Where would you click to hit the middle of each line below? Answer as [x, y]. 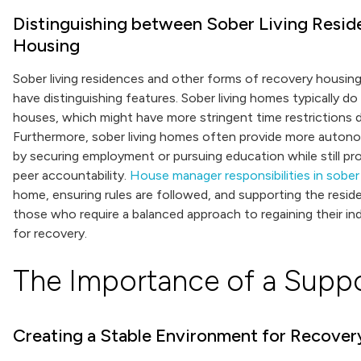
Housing [46, 46]
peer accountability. [71, 175]
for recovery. [50, 233]
